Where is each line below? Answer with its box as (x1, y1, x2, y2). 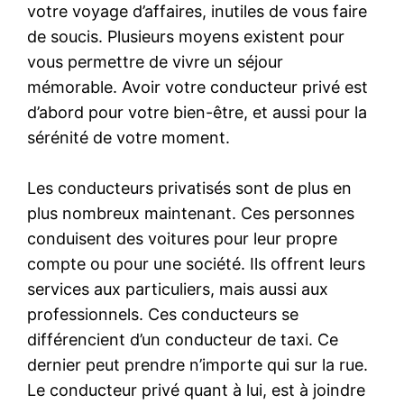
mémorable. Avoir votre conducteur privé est (27, 77, 369, 96)
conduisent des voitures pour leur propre (27, 228, 338, 248)
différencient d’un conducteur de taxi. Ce (27, 329, 339, 349)
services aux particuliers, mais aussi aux (27, 279, 329, 298)
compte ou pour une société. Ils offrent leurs (27, 253, 366, 273)
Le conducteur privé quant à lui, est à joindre (27, 380, 366, 399)
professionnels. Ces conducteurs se (27, 304, 299, 324)
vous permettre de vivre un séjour (27, 51, 284, 71)
